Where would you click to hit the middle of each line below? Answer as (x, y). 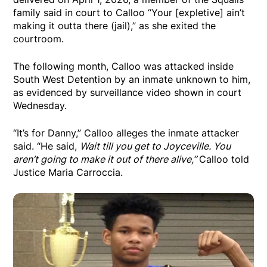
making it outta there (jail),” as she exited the (115, 26)
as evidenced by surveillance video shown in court (128, 92)
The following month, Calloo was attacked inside (124, 66)
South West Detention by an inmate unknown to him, (132, 79)
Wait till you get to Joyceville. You (156, 146)
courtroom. (39, 39)
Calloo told (224, 159)
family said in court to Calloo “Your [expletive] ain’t (129, 13)
